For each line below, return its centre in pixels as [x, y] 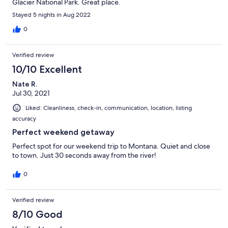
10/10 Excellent [47, 69]
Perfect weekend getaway [63, 132]
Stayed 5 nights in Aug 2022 [51, 15]
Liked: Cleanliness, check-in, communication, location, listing [109, 108]
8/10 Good [37, 215]
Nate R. [25, 84]
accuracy [24, 119]
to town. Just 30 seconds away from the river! [84, 155]
